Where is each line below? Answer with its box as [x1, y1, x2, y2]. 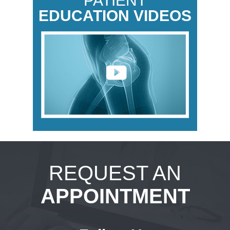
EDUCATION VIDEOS [39, 7, 191, 24]
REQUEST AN [49, 161, 181, 184]
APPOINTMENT [40, 184, 190, 207]
